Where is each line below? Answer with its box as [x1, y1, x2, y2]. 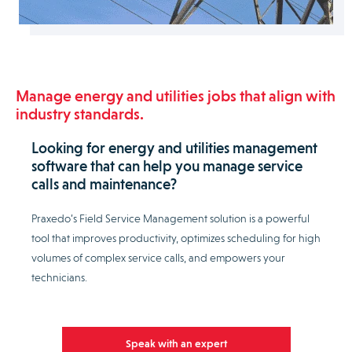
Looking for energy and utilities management [31, 139, 317, 157]
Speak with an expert [125, 336, 227, 350]
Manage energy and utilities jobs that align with [16, 86, 335, 106]
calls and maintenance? [31, 175, 177, 193]
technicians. [31, 271, 87, 284]
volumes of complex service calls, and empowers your [31, 251, 285, 265]
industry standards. [16, 104, 144, 124]
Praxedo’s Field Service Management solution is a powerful [31, 212, 310, 225]
